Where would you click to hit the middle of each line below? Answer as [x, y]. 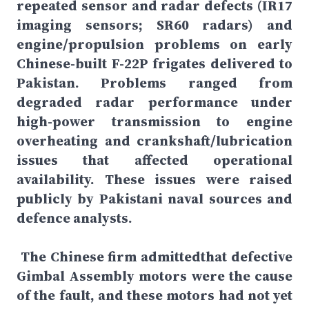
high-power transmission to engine [154, 121]
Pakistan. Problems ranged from [154, 83]
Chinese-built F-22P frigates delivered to [154, 63]
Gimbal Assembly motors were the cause [154, 276]
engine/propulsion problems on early [154, 44]
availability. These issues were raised [154, 179]
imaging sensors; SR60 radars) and [154, 25]
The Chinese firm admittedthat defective [154, 257]
